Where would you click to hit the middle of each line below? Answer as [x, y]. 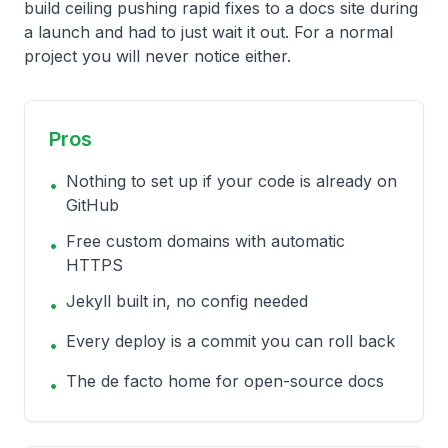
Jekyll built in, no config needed [187, 301]
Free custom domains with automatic [205, 241]
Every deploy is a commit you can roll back [230, 341]
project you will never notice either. [157, 56]
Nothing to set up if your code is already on [231, 181]
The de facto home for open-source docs [225, 381]
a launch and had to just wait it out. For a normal [208, 32]
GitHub [92, 205]
